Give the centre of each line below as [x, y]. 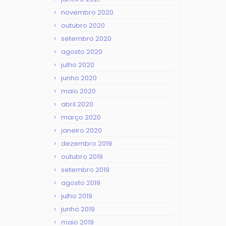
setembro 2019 [85, 170]
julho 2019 [77, 196]
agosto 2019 [81, 183]
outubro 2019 [82, 157]
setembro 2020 [86, 39]
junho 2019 [78, 209]
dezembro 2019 [87, 144]
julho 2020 [78, 65]
